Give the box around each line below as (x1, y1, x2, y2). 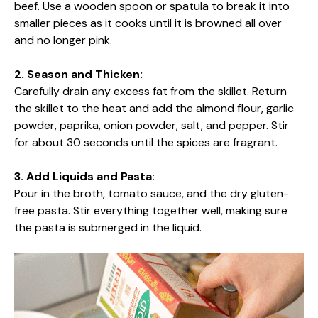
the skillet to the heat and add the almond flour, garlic (14, 101, 294, 116)
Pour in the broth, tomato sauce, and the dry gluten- (14, 186, 289, 201)
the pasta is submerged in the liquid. (14, 220, 202, 235)
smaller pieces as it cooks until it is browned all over (14, 16, 282, 31)
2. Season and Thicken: (14, 67, 143, 82)
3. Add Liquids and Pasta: (14, 169, 155, 184)
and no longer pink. (14, 33, 112, 48)
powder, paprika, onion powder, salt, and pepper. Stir (14, 118, 289, 133)
